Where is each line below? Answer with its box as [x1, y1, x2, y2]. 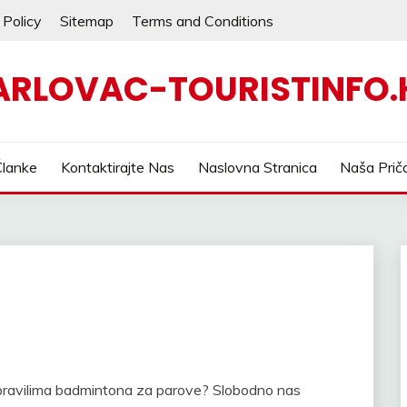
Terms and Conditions [132, 11, 273, 30]
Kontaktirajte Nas [60, 158, 174, 176]
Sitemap [60, 11, 114, 30]
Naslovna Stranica [197, 158, 317, 176]
